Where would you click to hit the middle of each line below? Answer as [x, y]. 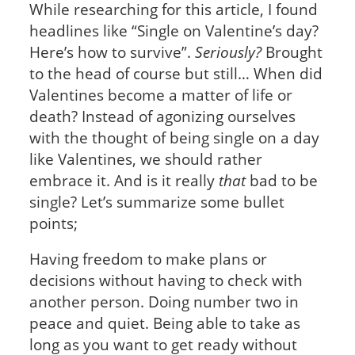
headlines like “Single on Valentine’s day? [174, 30]
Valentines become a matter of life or [160, 94]
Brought [292, 52]
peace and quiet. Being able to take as [164, 323]
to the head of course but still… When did [176, 73]
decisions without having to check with [166, 281]
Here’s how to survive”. [112, 52]
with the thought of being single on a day [174, 137]
